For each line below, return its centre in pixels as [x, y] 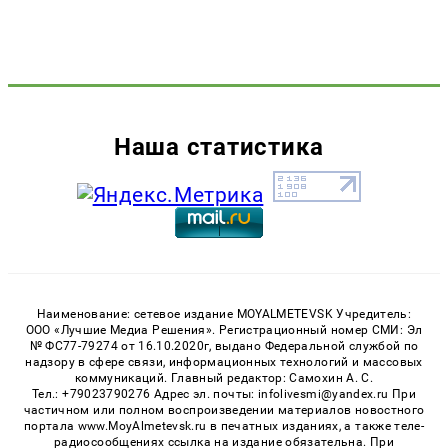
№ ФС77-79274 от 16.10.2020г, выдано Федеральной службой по [224, 345]
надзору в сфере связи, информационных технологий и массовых [224, 361]
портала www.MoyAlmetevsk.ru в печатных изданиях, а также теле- [224, 425]
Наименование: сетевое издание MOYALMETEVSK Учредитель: [224, 313]
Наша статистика [219, 146]
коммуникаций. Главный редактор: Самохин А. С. [224, 377]
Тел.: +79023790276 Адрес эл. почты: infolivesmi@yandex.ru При [224, 393]
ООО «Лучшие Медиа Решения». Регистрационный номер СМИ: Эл [224, 329]
